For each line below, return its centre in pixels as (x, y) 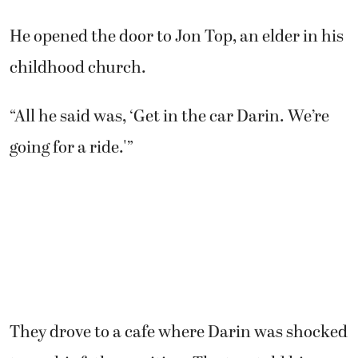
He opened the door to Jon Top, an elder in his (177, 36)
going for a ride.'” (72, 147)
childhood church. (78, 67)
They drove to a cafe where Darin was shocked (179, 332)
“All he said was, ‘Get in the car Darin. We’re (169, 116)
